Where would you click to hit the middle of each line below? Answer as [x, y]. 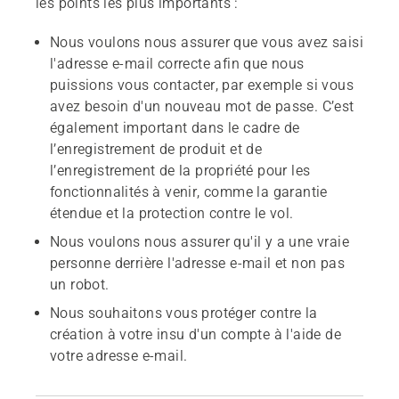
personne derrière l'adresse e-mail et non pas [197, 263]
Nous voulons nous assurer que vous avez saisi [207, 42]
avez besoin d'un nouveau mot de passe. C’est [202, 106]
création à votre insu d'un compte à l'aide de [195, 334]
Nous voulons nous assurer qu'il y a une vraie [199, 242]
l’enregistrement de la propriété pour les [180, 171]
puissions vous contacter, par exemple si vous [202, 85]
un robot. [80, 285]
